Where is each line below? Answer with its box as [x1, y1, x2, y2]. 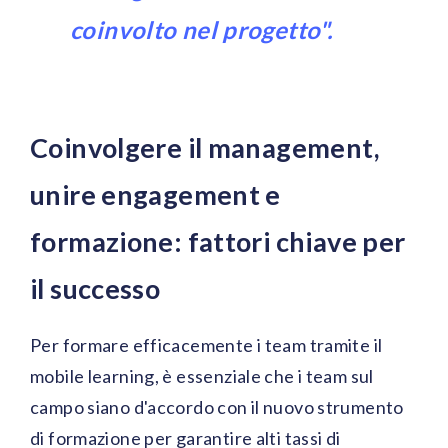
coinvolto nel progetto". [70, 15, 333, 45]
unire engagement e [30, 178, 281, 212]
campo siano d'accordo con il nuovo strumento [30, 396, 404, 419]
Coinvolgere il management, [30, 131, 379, 165]
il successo [30, 272, 161, 306]
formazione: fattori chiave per [30, 225, 406, 259]
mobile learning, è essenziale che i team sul [30, 365, 374, 388]
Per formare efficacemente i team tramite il [30, 334, 383, 357]
